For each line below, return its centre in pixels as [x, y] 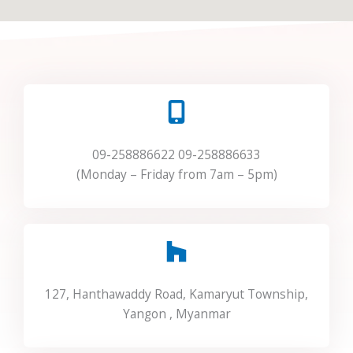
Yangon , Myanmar [176, 314]
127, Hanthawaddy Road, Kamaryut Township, [176, 294]
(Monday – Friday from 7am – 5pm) [176, 174]
